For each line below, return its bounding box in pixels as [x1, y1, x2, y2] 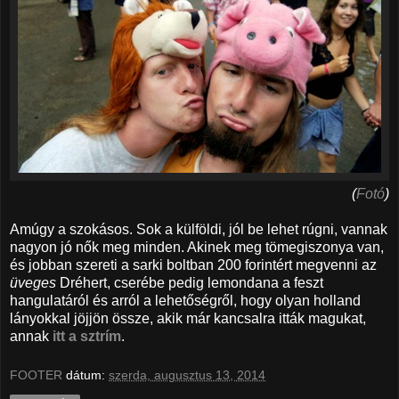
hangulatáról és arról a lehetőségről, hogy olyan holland [10, 293, 361, 309]
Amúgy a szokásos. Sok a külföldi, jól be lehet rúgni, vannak [10, 222, 387, 238]
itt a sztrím [53, 329, 121, 345]
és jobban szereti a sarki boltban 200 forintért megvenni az [10, 257, 377, 273]
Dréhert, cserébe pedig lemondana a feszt [60, 275, 323, 291]
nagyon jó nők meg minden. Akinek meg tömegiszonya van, [10, 240, 384, 256]
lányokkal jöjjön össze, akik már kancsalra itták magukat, [10, 311, 366, 327]
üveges [10, 275, 60, 291]
